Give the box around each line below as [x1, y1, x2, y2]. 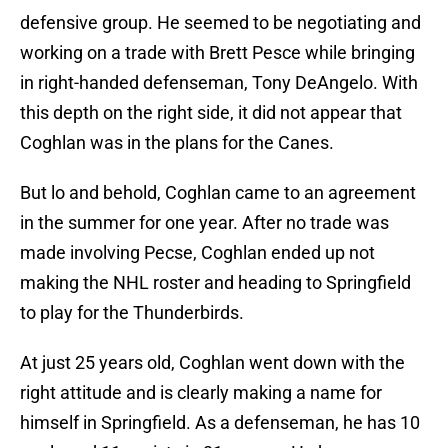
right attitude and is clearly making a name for [20, 382, 382, 404]
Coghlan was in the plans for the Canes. [20, 132, 334, 154]
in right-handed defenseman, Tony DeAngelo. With [20, 72, 418, 94]
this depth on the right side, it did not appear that [20, 102, 402, 124]
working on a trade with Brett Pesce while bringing [20, 42, 415, 64]
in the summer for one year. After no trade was [20, 212, 389, 234]
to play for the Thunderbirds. [20, 302, 244, 324]
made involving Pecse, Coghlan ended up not [20, 242, 375, 264]
